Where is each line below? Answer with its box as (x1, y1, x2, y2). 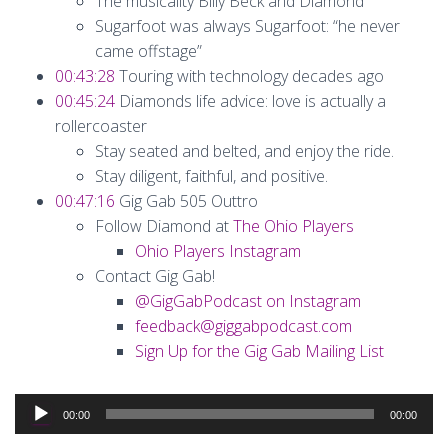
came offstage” (95, 40, 202, 62)
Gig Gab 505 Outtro (115, 190, 258, 212)
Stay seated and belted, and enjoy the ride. (95, 140, 394, 162)
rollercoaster (55, 115, 147, 137)
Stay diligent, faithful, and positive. (95, 165, 328, 187)
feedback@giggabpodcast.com (135, 315, 352, 337)
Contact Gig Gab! (95, 265, 215, 287)
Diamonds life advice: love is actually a (115, 90, 386, 112)
